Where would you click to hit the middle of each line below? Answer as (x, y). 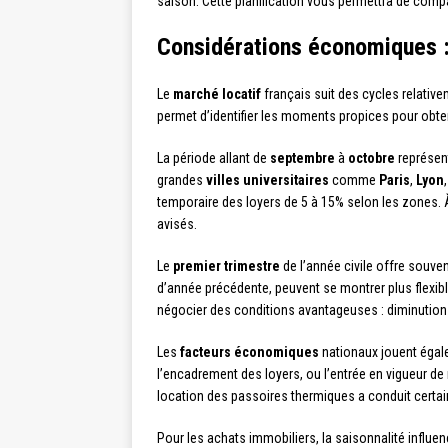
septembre (302, 158)
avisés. (177, 224)
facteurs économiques (249, 352)
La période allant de (213, 158)
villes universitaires (267, 180)
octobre (371, 158)
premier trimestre (226, 266)
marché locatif (217, 94)
